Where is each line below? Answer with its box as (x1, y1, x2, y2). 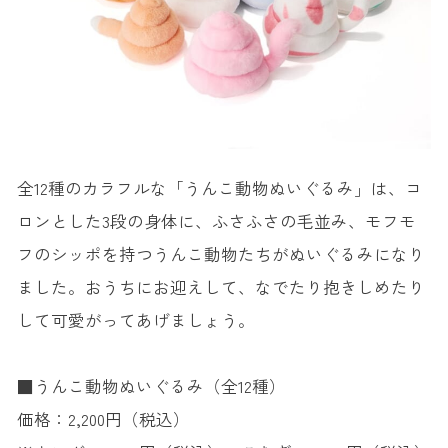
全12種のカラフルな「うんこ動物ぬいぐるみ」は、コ (16, 176, 422, 201)
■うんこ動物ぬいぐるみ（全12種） (16, 374, 286, 399)
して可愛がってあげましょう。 (16, 308, 255, 333)
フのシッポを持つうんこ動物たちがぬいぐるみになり (16, 242, 425, 267)
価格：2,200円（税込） (16, 407, 190, 432)
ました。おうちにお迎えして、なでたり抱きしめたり (16, 275, 425, 300)
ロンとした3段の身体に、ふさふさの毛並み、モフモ (16, 209, 416, 234)
